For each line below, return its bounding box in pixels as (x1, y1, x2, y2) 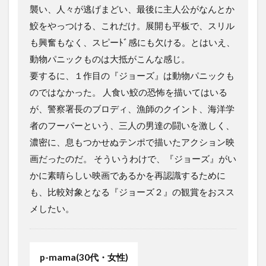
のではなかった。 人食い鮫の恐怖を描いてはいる (30, 87, 227, 98)
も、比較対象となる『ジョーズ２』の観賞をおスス (30, 186, 235, 198)
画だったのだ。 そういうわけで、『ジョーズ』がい (30, 153, 236, 164)
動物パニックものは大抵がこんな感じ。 (30, 53, 190, 65)
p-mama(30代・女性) (39, 252, 128, 263)
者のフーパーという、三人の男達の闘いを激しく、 (30, 120, 235, 131)
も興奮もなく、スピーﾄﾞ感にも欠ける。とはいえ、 (30, 37, 235, 48)
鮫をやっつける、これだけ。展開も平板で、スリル (30, 20, 235, 31)
